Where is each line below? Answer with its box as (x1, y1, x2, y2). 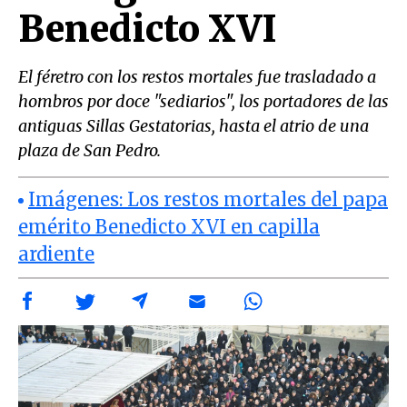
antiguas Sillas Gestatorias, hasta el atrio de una (18, 115, 369, 136)
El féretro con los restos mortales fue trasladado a (18, 66, 376, 87)
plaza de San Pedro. (18, 140, 161, 161)
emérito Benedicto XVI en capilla (18, 214, 320, 238)
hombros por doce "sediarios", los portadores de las (18, 91, 389, 112)
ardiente (18, 242, 94, 265)
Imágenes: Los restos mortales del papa (28, 187, 388, 211)
